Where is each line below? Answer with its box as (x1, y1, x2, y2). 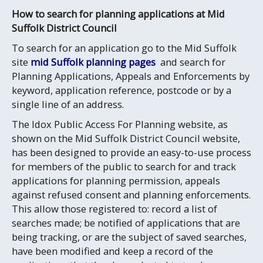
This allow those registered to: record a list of (12, 202, 217, 215)
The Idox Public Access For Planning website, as (12, 117, 228, 131)
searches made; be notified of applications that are (12, 216, 240, 230)
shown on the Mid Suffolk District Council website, (12, 131, 240, 145)
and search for (158, 55, 225, 69)
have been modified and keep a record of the (12, 244, 213, 258)
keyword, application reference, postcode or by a (12, 83, 231, 97)
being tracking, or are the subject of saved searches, (12, 230, 247, 244)
